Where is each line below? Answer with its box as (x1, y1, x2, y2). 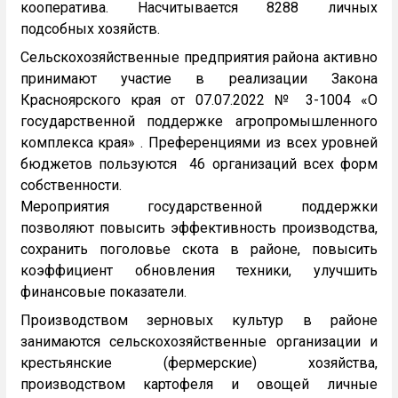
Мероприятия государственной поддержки (20, 198, 378, 216)
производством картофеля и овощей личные (20, 376, 378, 394)
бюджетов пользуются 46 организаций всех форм (20, 155, 378, 173)
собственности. (20, 177, 125, 195)
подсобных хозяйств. (20, 20, 163, 38)
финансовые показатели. (20, 283, 187, 301)
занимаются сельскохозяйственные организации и (20, 333, 378, 351)
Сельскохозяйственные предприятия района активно (20, 49, 378, 67)
